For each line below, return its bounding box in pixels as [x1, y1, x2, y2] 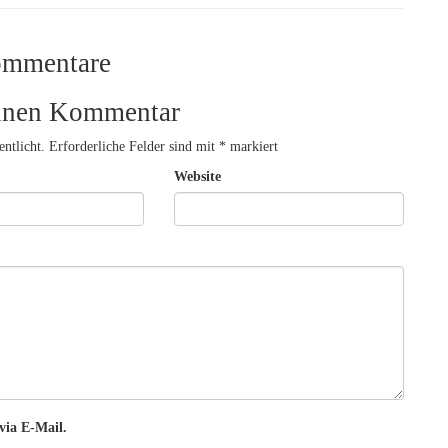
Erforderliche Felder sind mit [49, 139, 219, 155]
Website [173, 169, 221, 185]
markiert [226, 139, 278, 155]
